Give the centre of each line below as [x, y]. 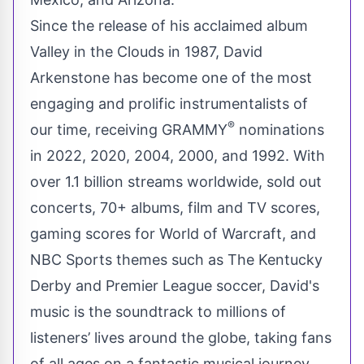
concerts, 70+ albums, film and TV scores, [175, 207]
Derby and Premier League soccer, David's [175, 285]
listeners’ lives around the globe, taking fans [181, 337]
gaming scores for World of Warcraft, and [173, 233]
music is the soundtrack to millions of [158, 311]
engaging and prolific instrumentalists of [169, 103]
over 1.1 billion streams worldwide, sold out [176, 181]
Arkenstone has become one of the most [171, 77]
